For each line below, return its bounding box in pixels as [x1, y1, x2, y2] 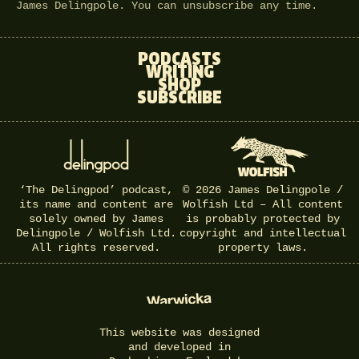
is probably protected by [186, 212, 340, 226]
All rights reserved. [32, 241, 160, 255]
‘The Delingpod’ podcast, [19, 184, 173, 197]
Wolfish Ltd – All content [183, 198, 343, 212]
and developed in [128, 341, 231, 354]
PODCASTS [138, 51, 221, 68]
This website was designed [99, 326, 260, 340]
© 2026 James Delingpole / [183, 184, 343, 197]
